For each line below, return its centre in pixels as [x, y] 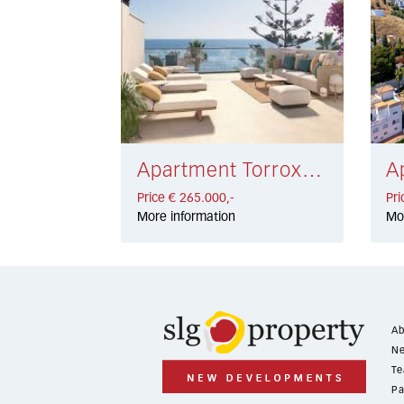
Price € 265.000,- [185, 198]
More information [186, 217]
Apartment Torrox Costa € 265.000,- [312, 171]
